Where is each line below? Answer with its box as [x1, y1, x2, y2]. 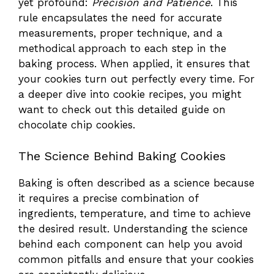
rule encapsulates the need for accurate [18, 12, 222, 24]
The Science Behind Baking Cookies [18, 148, 226, 163]
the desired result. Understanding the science [18, 222, 248, 235]
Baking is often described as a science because [18, 176, 254, 189]
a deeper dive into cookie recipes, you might [18, 88, 242, 101]
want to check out [18, 103, 116, 116]
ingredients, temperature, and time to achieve [18, 207, 251, 220]
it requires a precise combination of [18, 191, 198, 204]
